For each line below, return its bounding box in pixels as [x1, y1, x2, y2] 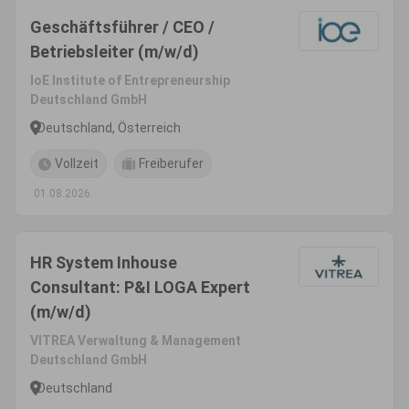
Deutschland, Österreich [37, 120, 181, 135]
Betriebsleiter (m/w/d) [30, 42, 199, 61]
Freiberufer [139, 156, 204, 171]
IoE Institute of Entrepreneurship [30, 73, 230, 88]
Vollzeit [55, 156, 99, 171]
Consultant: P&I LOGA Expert [30, 278, 250, 297]
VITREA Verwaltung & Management [30, 333, 241, 348]
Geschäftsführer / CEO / [30, 17, 215, 37]
